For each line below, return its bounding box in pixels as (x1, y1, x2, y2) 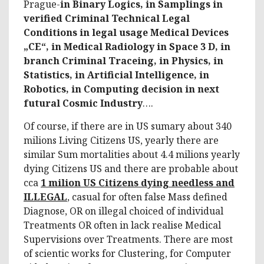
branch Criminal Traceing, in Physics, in (24, 54, 223, 67)
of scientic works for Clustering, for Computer (24, 246, 231, 260)
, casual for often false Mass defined (67, 190, 227, 203)
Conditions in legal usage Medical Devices (24, 25, 229, 39)
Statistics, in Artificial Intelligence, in (24, 68, 209, 81)
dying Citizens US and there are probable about (24, 161, 238, 175)
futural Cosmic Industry (24, 96, 143, 110)
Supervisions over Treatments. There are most (24, 232, 233, 246)
